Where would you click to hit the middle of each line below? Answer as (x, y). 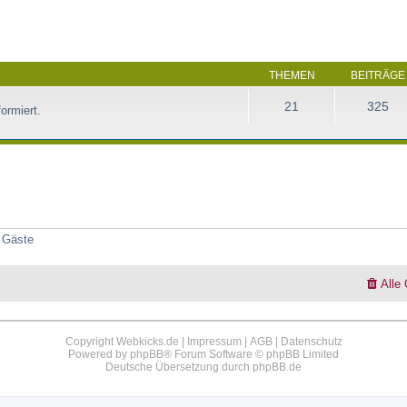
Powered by (99, 354)
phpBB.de (277, 367)
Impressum (214, 341)
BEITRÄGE (378, 75)
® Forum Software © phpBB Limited (251, 354)
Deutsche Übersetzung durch (179, 367)
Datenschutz (311, 341)
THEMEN (292, 75)
